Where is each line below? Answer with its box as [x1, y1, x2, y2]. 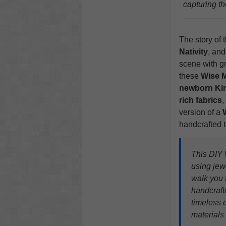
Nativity [179, 47, 208, 56]
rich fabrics [179, 96, 222, 105]
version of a [179, 108, 222, 117]
